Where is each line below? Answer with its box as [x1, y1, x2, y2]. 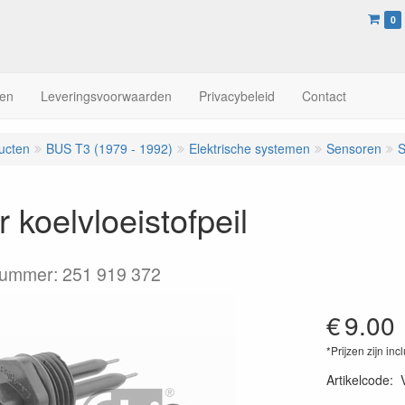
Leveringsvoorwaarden [41, 87, 172, 105]
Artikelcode [325, 371, 390, 389]
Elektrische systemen [189, 139, 310, 157]
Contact [302, 87, 346, 105]
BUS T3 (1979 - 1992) [46, 139, 173, 157]
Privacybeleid [199, 87, 275, 105]
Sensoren [326, 139, 381, 157]
